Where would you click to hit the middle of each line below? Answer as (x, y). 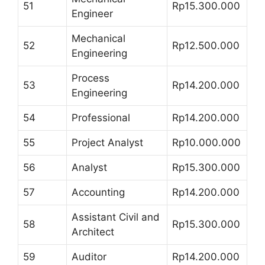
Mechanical (98, 38)
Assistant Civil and (116, 217)
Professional (101, 117)
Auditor (89, 256)
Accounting (98, 192)
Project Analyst (107, 142)
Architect (93, 232)
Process (91, 78)
